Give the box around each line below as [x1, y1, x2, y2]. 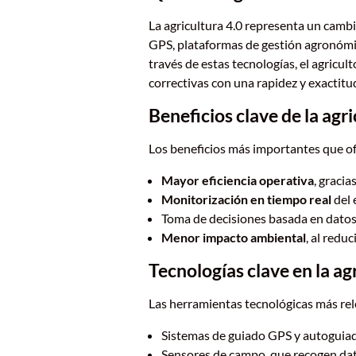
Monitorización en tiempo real [161, 192, 331, 207]
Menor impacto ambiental [161, 230, 306, 245]
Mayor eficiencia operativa [161, 172, 314, 188]
